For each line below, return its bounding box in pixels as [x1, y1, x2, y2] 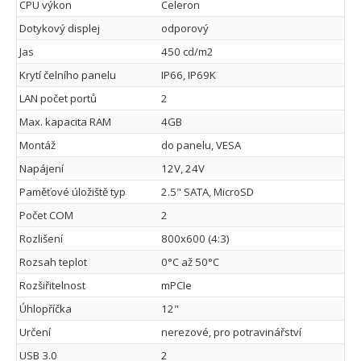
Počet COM [19, 207, 73, 222]
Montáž [19, 137, 56, 152]
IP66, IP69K [161, 67, 216, 82]
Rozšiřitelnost [19, 277, 85, 293]
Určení [19, 324, 51, 339]
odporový [161, 20, 209, 35]
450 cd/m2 [161, 44, 214, 59]
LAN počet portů [19, 90, 97, 106]
